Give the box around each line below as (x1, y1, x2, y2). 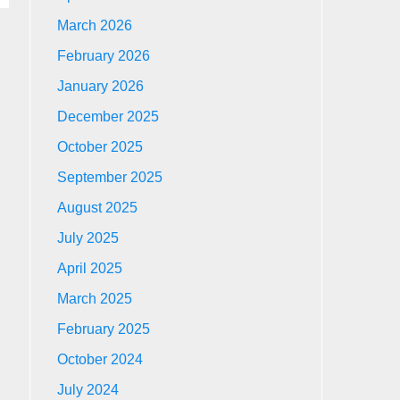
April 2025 (57, 261, 123, 276)
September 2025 (57, 170, 163, 185)
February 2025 (57, 321, 151, 337)
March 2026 (57, 18, 133, 33)
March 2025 (57, 291, 133, 306)
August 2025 (57, 200, 138, 215)
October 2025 (57, 139, 144, 154)
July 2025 (57, 230, 120, 246)
